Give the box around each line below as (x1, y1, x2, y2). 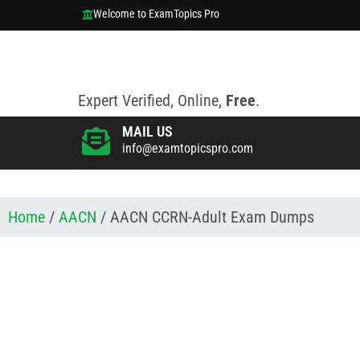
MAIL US (122, 122, 173, 140)
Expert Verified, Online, (78, 90, 226, 110)
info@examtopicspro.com (122, 140, 253, 156)
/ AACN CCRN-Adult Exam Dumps (96, 207, 314, 227)
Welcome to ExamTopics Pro (93, 7, 219, 20)
